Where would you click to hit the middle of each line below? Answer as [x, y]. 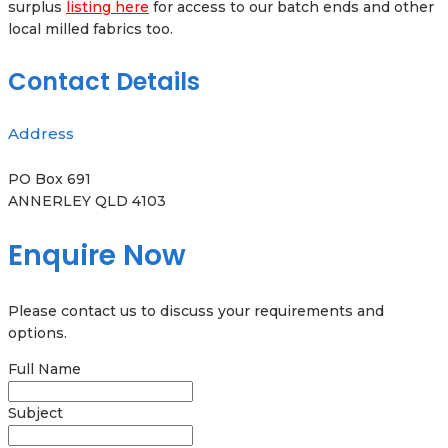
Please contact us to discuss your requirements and [196, 311]
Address [41, 133]
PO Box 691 [49, 178]
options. [37, 333]
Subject [35, 413]
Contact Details [104, 81]
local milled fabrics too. [90, 28]
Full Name [44, 369]
